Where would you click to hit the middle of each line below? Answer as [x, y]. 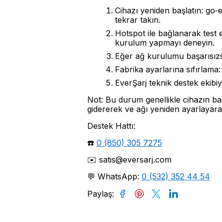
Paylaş [100, 194]
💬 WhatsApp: [114, 177]
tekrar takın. [138, 20]
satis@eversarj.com [135, 160]
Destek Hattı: [111, 126]
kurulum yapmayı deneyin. [165, 43]
